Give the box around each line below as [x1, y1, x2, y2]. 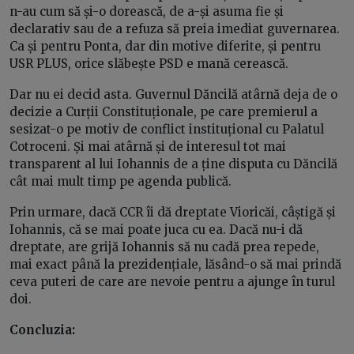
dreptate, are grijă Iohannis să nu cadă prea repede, [9, 239, 319, 254]
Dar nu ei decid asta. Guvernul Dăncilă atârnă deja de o [9, 86, 337, 102]
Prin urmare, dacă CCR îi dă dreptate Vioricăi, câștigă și [9, 204, 336, 220]
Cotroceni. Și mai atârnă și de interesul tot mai [9, 138, 286, 154]
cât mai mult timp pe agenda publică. [9, 173, 232, 189]
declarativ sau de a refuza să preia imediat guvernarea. [9, 21, 340, 36]
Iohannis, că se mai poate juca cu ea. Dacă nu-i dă [9, 221, 303, 237]
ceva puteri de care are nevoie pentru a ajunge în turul [9, 273, 335, 289]
